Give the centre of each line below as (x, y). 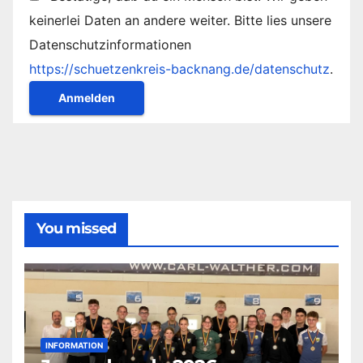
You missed (76, 228)
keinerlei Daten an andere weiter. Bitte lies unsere (180, 20)
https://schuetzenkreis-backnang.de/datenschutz (179, 68)
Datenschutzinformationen (110, 44)
